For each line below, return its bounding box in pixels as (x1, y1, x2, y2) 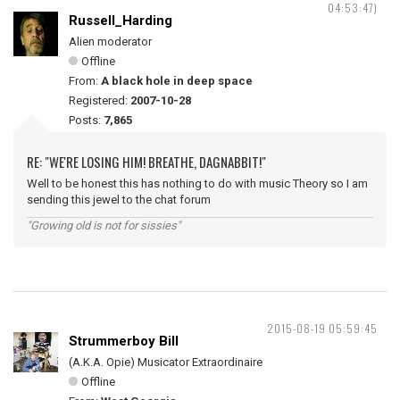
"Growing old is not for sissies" (27, 219, 180, 232)
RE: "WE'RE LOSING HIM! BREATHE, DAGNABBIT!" (27, 152, 266, 171)
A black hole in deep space (101, 74, 253, 87)
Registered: (69, 94, 130, 107)
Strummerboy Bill (69, 333, 179, 349)
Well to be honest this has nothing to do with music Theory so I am (27, 177, 368, 190)
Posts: (69, 113, 104, 127)
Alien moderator (69, 35, 152, 48)
